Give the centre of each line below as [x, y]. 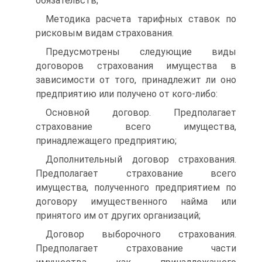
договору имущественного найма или [136, 201]
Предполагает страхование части [136, 248]
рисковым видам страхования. [105, 33]
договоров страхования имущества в [136, 66]
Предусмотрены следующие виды [141, 52]
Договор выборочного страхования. [141, 234]
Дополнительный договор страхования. [141, 159]
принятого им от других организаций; [118, 216]
